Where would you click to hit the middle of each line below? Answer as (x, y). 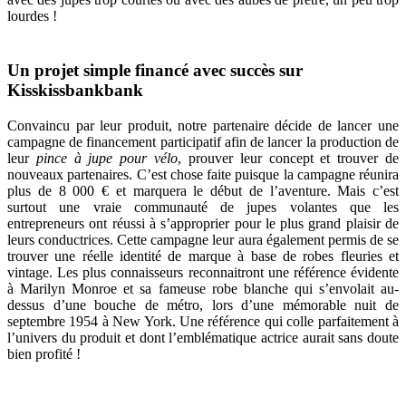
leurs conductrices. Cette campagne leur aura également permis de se (203, 239)
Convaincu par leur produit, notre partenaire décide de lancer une (203, 125)
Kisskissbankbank (75, 91)
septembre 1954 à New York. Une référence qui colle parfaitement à (203, 321)
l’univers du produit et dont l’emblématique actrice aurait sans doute (203, 337)
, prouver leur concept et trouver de (289, 158)
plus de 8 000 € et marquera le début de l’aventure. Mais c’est (203, 190)
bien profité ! (44, 353)
